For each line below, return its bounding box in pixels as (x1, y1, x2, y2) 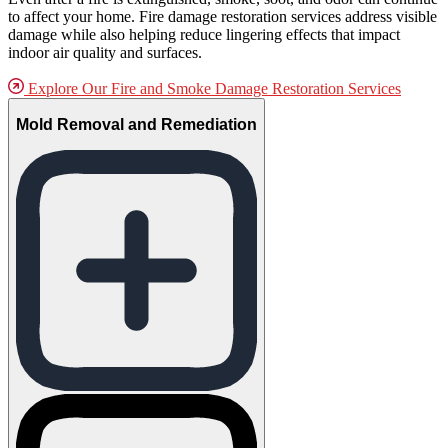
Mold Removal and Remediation (16, 116, 257, 134)
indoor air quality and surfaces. (8, 43, 202, 61)
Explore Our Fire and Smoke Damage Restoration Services (24, 79, 401, 97)
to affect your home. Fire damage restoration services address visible (8, 7, 437, 25)
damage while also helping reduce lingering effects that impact (8, 25, 400, 43)
